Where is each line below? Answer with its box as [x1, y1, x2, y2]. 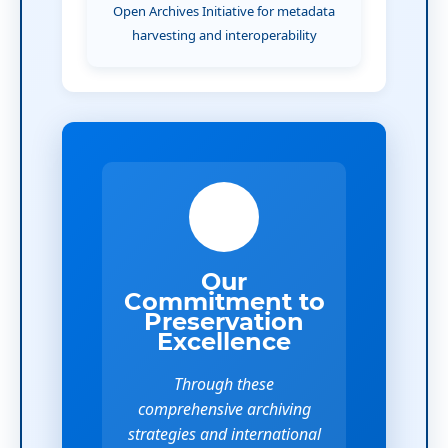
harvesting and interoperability [131, 25, 317, 44]
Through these [174, 372, 274, 395]
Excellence [157, 326, 291, 356]
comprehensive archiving [137, 397, 311, 420]
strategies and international [127, 422, 321, 445]
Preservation [144, 306, 304, 336]
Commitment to [123, 286, 325, 316]
